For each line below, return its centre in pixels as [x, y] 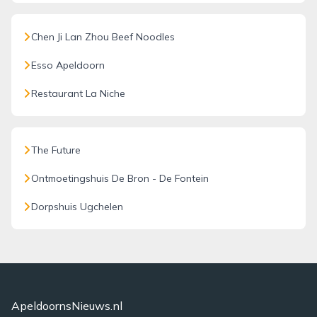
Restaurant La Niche [78, 93]
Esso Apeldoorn [68, 65]
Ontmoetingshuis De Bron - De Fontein [120, 178]
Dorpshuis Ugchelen [77, 207]
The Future [56, 150]
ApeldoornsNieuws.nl [67, 306]
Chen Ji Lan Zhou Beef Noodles [103, 37]
